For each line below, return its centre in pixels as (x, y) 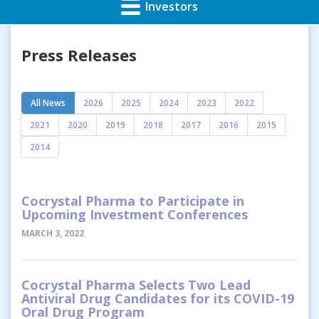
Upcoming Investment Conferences (135, 214)
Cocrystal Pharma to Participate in (133, 200)
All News (48, 103)
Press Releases (79, 54)
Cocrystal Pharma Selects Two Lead (136, 284)
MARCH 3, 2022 (53, 233)
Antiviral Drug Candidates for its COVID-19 (158, 298)
